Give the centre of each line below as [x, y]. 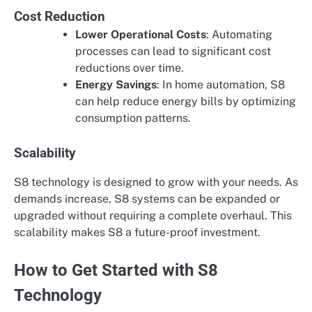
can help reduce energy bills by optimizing [186, 101]
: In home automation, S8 [221, 84]
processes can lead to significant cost [173, 51]
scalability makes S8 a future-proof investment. [137, 232]
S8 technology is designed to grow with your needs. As [156, 182]
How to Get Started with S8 [116, 270]
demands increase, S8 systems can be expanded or [147, 198]
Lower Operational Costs [141, 34]
